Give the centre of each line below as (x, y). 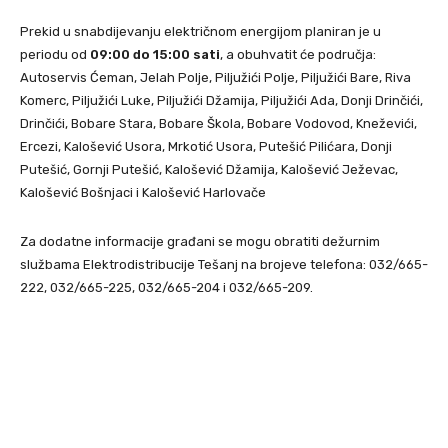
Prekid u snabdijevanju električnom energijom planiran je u (200, 31)
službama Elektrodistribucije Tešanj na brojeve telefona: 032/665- (224, 264)
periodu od (55, 54)
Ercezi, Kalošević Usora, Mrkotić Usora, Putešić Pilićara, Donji (206, 146)
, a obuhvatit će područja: (298, 54)
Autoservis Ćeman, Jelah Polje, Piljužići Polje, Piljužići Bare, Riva (215, 77)
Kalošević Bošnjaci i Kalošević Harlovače (143, 192)
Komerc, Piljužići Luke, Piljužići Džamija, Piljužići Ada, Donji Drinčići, (221, 100)
